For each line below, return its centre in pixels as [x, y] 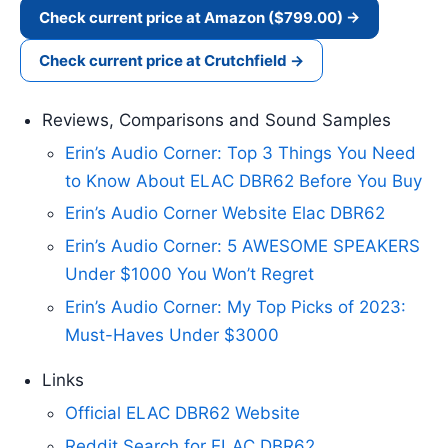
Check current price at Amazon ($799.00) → [199, 17]
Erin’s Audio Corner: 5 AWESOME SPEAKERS [242, 246]
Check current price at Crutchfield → [171, 60]
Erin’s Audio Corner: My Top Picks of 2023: [235, 306]
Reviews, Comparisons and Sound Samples [217, 119]
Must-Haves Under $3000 [171, 334]
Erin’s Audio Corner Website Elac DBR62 [224, 213]
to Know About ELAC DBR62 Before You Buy [243, 180]
